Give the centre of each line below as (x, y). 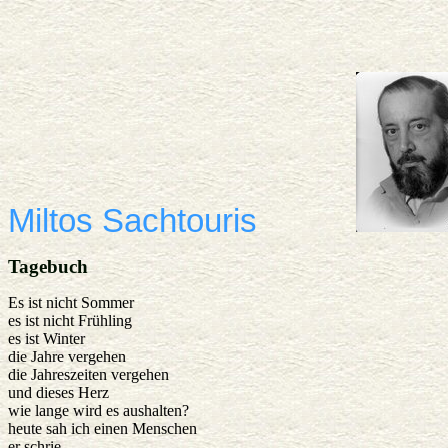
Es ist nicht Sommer (71, 303)
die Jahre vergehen (67, 357)
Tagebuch (48, 267)
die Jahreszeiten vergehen (88, 375)
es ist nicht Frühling (70, 321)
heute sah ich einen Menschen (102, 429)
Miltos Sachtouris (137, 221)
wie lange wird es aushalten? (98, 411)
